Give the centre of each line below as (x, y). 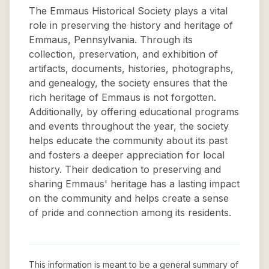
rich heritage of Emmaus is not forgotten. (122, 97)
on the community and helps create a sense (129, 198)
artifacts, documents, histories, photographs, (131, 68)
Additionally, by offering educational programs (134, 112)
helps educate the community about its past (128, 141)
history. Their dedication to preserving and (125, 169)
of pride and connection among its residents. (130, 213)
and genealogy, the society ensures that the (128, 83)
